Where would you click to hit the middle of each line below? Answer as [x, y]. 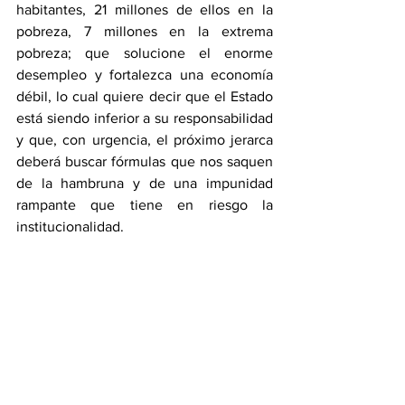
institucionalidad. [70, 226]
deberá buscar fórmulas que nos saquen [145, 161]
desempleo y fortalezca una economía [145, 75]
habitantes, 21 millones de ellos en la [145, 9]
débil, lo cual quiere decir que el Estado [145, 96]
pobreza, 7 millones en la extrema [145, 31]
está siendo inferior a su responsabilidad [145, 118]
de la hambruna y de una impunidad [145, 183]
